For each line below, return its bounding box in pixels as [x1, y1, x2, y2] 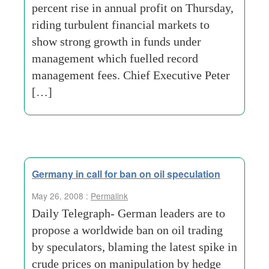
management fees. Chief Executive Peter [32, 68, 230, 82]
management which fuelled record [32, 52, 198, 65]
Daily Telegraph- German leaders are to [32, 207, 225, 220]
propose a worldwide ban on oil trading [32, 223, 223, 237]
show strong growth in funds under [32, 35, 201, 48]
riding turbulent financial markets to [32, 18, 210, 31]
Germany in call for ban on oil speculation [32, 167, 220, 181]
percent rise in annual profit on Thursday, [32, 1, 234, 14]
